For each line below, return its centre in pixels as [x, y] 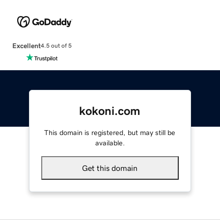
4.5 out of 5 [56, 46]
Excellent [26, 45]
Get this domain [110, 168]
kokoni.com [110, 111]
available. [110, 143]
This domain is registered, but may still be [110, 132]
